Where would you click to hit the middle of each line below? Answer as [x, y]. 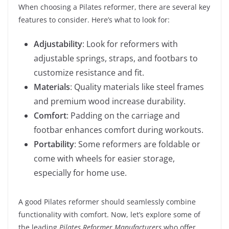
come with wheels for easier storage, [104, 158]
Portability [54, 144]
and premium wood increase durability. [110, 101]
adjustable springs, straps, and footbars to [116, 58]
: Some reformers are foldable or [137, 144]
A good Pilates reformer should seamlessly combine [107, 202]
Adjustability [58, 44]
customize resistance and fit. [89, 73]
